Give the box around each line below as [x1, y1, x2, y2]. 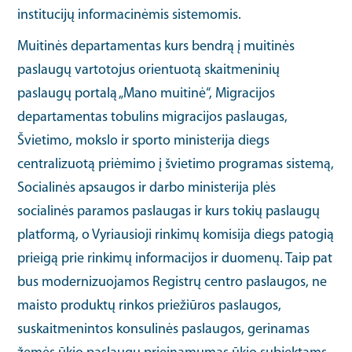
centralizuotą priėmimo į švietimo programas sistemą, [17, 156, 335, 172]
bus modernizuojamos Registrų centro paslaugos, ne [17, 274, 328, 290]
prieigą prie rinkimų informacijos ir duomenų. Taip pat [17, 251, 333, 266]
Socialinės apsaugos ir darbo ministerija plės [17, 180, 277, 196]
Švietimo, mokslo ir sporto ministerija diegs [17, 133, 270, 148]
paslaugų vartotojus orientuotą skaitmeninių [17, 62, 280, 78]
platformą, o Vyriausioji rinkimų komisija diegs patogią [17, 227, 335, 243]
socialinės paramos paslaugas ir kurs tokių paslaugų [17, 203, 321, 219]
